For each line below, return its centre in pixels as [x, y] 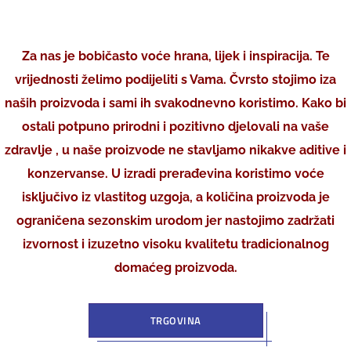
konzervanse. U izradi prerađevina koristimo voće [175, 174]
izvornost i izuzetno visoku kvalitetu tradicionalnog [175, 244]
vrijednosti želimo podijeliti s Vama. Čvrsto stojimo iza [175, 80]
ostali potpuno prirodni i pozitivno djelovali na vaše [175, 127]
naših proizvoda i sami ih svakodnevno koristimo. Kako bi [175, 103]
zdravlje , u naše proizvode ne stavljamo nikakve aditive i [175, 150]
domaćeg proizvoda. [175, 268]
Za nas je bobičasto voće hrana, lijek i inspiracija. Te [175, 56]
